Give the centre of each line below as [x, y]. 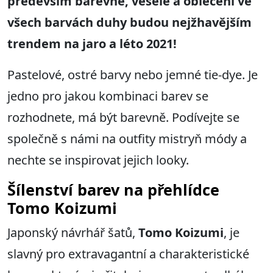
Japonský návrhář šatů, [73, 233]
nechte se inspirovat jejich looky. [98, 160]
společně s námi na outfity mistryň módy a [127, 139]
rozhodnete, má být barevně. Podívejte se [123, 118]
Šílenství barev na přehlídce [113, 190]
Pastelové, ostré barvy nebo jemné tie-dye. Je [133, 75]
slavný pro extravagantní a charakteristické [128, 254]
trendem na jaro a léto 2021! [92, 44]
